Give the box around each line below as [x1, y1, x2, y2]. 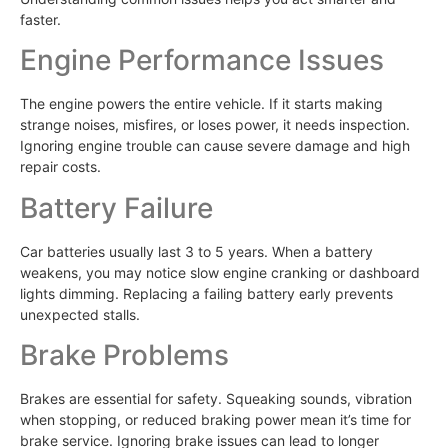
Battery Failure [20, 190, 213, 225]
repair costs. [20, 158, 101, 176]
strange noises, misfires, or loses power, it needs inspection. [20, 116, 410, 134]
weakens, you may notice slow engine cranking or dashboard [20, 263, 420, 281]
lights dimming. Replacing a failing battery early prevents [20, 284, 393, 302]
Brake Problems [20, 338, 229, 373]
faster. [20, 11, 61, 29]
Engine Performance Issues [20, 43, 384, 78]
